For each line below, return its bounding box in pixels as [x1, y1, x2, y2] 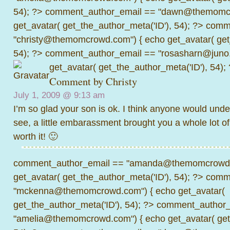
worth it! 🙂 [13, 130, 57, 142]
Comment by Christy [49, 74, 137, 88]
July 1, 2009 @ [13, 90, 74, 100]
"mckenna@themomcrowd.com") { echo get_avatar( [13, 185, 225, 196]
